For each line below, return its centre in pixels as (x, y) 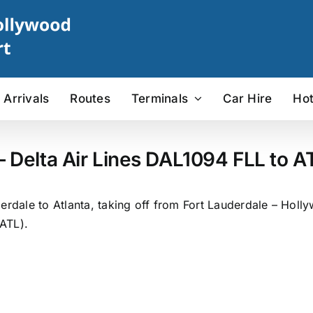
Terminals (160, 98)
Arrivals (27, 98)
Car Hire (248, 98)
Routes (90, 98)
